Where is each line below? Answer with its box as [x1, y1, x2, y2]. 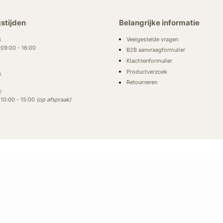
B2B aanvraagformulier [126, 46, 185, 54]
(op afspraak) [36, 96, 72, 104]
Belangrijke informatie [118, 18, 200, 27]
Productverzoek [126, 68, 167, 75]
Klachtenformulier [126, 57, 172, 65]
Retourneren [126, 79, 157, 86]
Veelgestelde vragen [126, 35, 178, 43]
